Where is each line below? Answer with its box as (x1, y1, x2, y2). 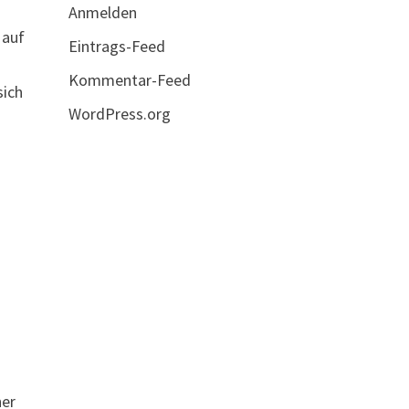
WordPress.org (68, 103, 171, 124)
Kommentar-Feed (68, 69, 191, 90)
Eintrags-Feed (68, 36, 165, 57)
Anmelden (68, 2, 137, 23)
